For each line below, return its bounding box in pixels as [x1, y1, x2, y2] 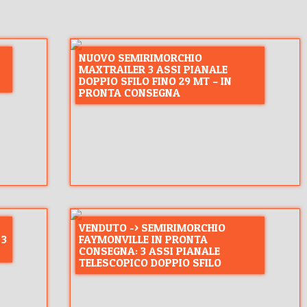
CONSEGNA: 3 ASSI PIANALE [78, 243, 220, 258]
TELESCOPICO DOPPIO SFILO [78, 255, 221, 269]
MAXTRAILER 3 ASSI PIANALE [78, 62, 228, 76]
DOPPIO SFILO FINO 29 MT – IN [78, 73, 232, 88]
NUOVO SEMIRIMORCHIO [78, 50, 202, 64]
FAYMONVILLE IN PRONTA [78, 232, 208, 246]
